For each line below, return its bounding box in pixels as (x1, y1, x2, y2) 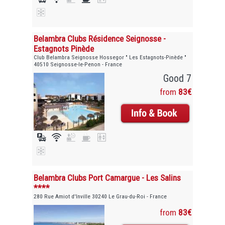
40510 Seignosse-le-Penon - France (34, 61, 123, 68)
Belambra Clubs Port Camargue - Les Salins (34, 172, 181, 183)
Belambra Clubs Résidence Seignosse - (34, 34, 166, 44)
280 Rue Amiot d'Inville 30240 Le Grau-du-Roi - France (34, 192, 167, 200)
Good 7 (163, 73, 191, 85)
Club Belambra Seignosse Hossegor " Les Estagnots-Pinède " (34, 54, 187, 61)
